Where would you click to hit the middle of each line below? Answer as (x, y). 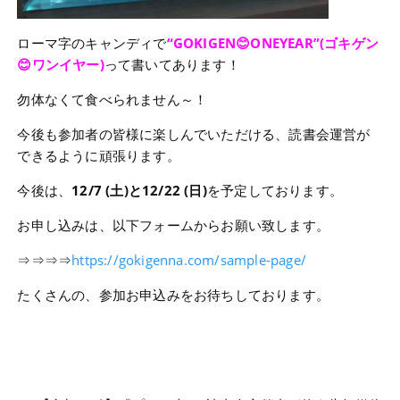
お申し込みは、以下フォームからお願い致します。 (174, 225)
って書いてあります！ (172, 65)
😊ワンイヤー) (61, 65)
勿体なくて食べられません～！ (112, 100)
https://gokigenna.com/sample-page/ (189, 260)
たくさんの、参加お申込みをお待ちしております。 (174, 295)
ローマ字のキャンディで (92, 43)
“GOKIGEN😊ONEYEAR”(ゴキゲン (273, 43)
